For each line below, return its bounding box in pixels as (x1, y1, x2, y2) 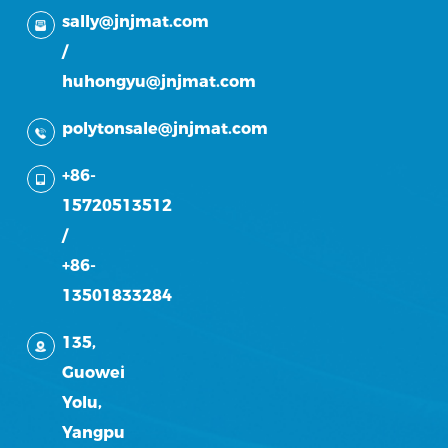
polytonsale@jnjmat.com (61, 119, 268, 139)
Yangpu (61, 423, 125, 443)
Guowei (61, 363, 125, 383)
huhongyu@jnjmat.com (61, 72, 256, 92)
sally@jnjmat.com (61, 12, 209, 32)
